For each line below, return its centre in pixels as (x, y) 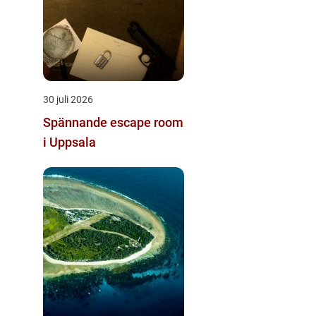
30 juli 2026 (68, 99)
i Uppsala (69, 142)
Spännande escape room (113, 122)
